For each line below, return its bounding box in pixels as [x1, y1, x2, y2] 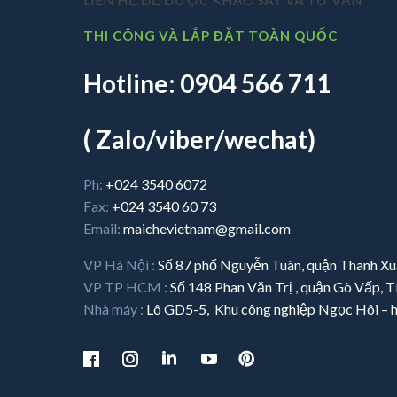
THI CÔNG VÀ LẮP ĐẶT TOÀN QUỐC [83, 27, 338, 43]
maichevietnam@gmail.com [123, 219, 292, 237]
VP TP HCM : [83, 277, 171, 295]
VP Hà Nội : [83, 255, 159, 273]
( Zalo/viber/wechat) [83, 123, 316, 154]
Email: [83, 219, 124, 237]
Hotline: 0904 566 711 [83, 67, 331, 98]
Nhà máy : [83, 300, 147, 317]
